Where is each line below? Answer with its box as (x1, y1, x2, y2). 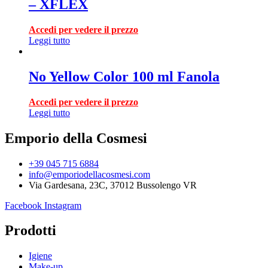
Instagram (44, 200, 81, 211)
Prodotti (5, 223, 56, 239)
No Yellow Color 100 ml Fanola (29, 68, 220, 84)
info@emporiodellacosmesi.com (29, 169, 150, 179)
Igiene (29, 251, 52, 261)
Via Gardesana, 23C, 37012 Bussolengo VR (29, 179, 197, 190)
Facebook (5, 200, 42, 211)
